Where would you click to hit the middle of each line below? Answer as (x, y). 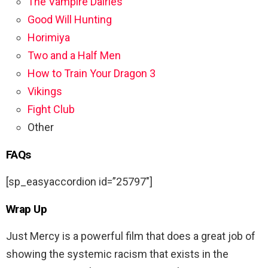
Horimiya (49, 38)
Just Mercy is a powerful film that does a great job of (131, 236)
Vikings (45, 92)
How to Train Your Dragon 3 (92, 74)
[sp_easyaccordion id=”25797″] (79, 182)
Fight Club (51, 109)
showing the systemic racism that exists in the (117, 254)
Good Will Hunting (70, 20)
